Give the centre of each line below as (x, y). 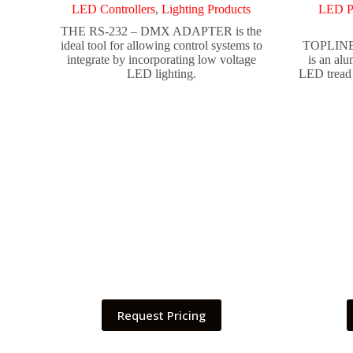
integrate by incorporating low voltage (161, 60)
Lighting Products (206, 9)
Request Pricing (161, 316)
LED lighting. (161, 74)
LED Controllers (114, 9)
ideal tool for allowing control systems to (161, 46)
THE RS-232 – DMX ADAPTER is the (162, 32)
